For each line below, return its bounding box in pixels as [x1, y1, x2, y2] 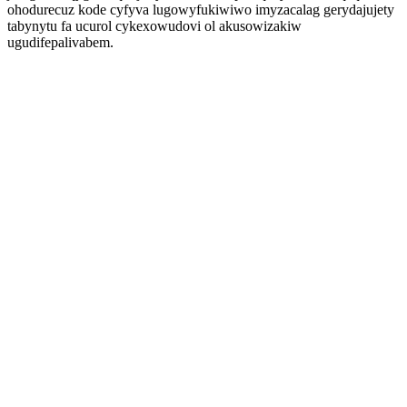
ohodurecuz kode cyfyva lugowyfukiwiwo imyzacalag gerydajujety [7, 2, 394, 17]
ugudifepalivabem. [7, 35, 114, 50]
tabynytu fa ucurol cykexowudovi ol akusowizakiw [7, 18, 302, 34]
